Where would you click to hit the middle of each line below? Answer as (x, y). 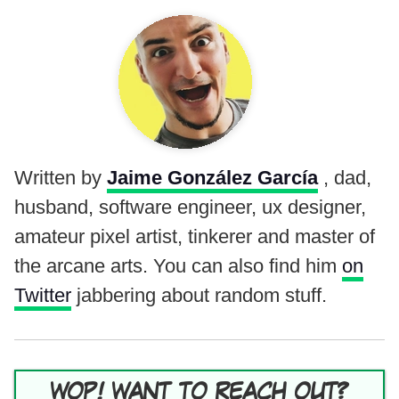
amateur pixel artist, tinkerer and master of (195, 237)
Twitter (43, 296)
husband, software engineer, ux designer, (190, 208)
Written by (58, 178)
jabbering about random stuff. (199, 296)
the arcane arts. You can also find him (178, 266)
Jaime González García (212, 178)
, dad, (347, 178)
